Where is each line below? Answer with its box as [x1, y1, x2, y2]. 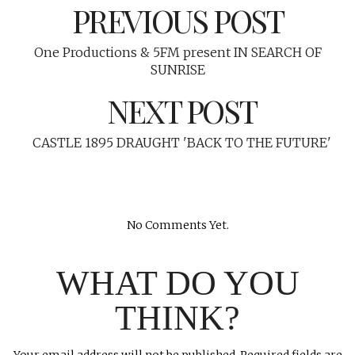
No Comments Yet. [126, 218, 229, 233]
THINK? [115, 299, 240, 338]
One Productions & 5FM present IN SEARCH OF [33, 44, 322, 61]
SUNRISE [150, 62, 205, 78]
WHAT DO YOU [55, 264, 300, 303]
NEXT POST [106, 90, 257, 132]
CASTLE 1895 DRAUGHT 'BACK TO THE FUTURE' [32, 135, 331, 151]
